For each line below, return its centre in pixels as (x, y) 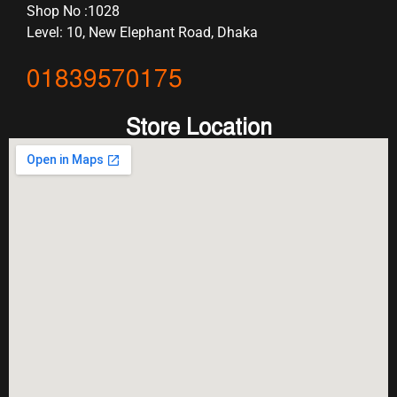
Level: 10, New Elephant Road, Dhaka (142, 33)
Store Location (198, 127)
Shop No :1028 (73, 12)
